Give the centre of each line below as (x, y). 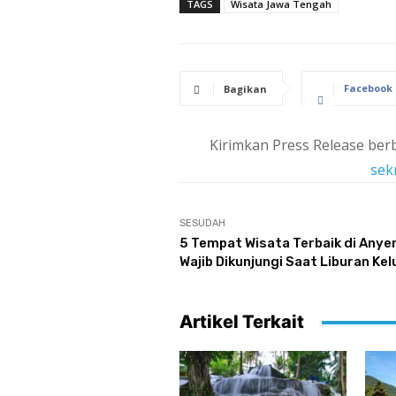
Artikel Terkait (241, 322)
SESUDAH (202, 224)
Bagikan (245, 89)
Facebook (368, 88)
